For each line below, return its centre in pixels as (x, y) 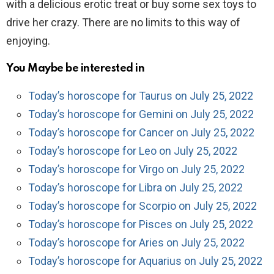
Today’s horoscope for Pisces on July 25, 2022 (141, 224)
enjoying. (28, 40)
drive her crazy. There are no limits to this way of (123, 22)
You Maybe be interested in (76, 68)
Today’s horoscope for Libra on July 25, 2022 (135, 187)
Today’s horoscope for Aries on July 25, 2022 (136, 242)
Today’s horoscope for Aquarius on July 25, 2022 (145, 261)
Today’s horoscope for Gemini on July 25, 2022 (141, 114)
